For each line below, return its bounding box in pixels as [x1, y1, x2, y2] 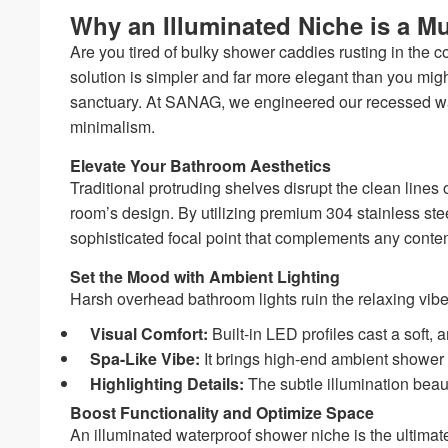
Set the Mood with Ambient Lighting [70, 264, 341, 288]
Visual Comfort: [90, 321, 209, 345]
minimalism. [70, 114, 156, 138]
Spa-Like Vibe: [90, 346, 201, 370]
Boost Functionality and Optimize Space [70, 400, 375, 424]
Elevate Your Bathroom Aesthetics [70, 153, 332, 177]
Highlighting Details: [90, 371, 245, 395]
